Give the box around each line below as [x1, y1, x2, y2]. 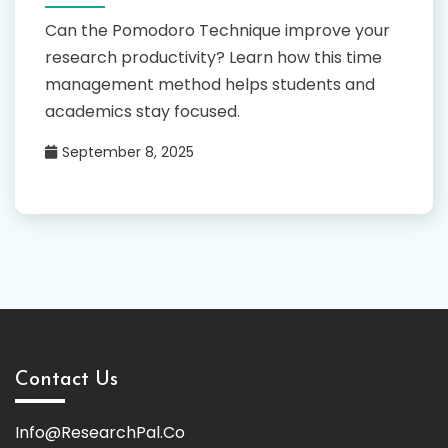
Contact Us [15, 369, 118, 390]
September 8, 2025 [62, 141, 194, 162]
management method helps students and [45, 72, 375, 96]
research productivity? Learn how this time [45, 45, 382, 69]
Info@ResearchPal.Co [15, 420, 185, 444]
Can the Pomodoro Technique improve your [45, 18, 390, 42]
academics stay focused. [45, 99, 240, 123]
